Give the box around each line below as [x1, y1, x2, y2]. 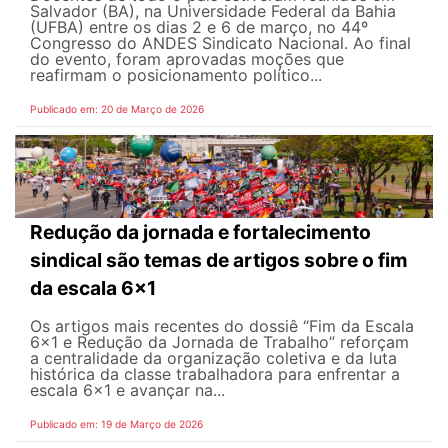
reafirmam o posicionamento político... [30, 64, 322, 85]
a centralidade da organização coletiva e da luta [30, 348, 397, 369]
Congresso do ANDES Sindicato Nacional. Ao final [30, 32, 411, 53]
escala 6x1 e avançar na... [30, 380, 225, 401]
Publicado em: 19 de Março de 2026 [30, 418, 203, 431]
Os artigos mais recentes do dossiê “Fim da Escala [30, 316, 414, 337]
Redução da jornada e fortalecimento [30, 220, 371, 245]
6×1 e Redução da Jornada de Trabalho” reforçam [30, 332, 409, 353]
